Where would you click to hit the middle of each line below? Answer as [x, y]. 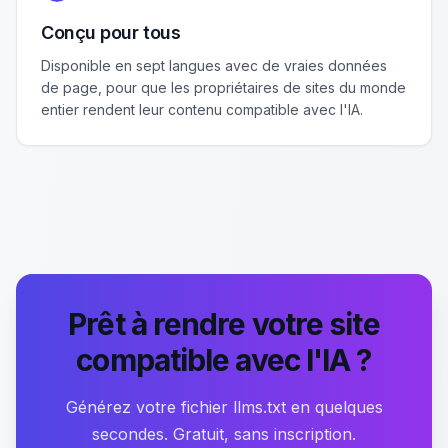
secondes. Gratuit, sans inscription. [224, 434]
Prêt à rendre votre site [224, 324]
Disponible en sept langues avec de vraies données [214, 65]
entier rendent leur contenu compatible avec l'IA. [202, 109]
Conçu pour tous [111, 32]
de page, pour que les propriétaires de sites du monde [223, 87]
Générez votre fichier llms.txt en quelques [224, 407]
